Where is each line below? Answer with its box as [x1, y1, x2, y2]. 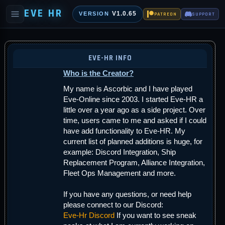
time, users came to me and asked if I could [63, 116, 206, 125]
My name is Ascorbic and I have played [63, 84, 192, 93]
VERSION [79, 11, 109, 17]
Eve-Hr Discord [63, 211, 115, 219]
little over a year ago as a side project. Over [63, 105, 205, 114]
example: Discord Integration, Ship [63, 148, 176, 156]
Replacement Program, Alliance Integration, [63, 158, 205, 167]
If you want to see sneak [115, 211, 196, 219]
